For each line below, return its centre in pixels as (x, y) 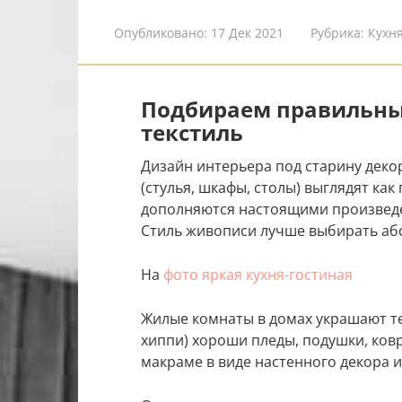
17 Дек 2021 (247, 33)
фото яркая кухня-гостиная (258, 275)
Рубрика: (337, 33)
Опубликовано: (161, 33)
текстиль (192, 133)
